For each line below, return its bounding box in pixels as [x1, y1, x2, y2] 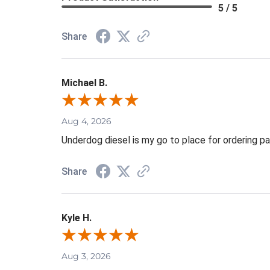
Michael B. [61, 77, 107, 89]
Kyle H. [61, 212, 92, 224]
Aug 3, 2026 [61, 251, 111, 262]
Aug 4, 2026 [61, 116, 111, 127]
